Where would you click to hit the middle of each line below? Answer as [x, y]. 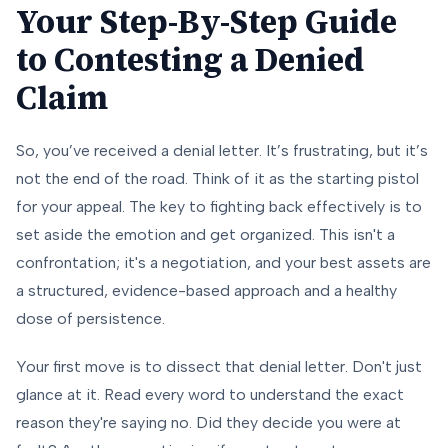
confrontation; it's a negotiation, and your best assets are [223, 263]
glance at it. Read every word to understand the [189, 395]
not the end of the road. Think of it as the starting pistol [217, 179]
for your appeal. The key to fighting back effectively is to [219, 207]
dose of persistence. [90, 319]
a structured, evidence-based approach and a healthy [206, 291]
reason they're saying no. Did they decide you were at [208, 423]
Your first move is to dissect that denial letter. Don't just [219, 367]
